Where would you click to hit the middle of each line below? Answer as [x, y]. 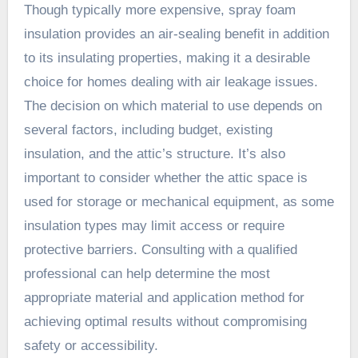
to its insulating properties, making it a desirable [167, 58]
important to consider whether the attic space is [165, 177]
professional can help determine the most [147, 273]
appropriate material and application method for [164, 297]
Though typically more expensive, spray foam [159, 10]
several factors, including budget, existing [148, 129]
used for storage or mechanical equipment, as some [179, 201]
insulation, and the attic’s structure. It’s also [154, 153]
